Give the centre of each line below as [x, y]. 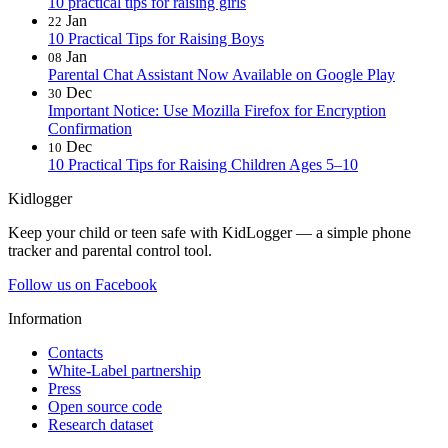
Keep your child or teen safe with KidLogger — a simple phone [209, 233]
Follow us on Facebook [82, 285]
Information [45, 319]
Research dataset [100, 425]
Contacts [75, 353]
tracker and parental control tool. [110, 251]
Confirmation [90, 129]
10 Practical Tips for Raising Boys [156, 39]
